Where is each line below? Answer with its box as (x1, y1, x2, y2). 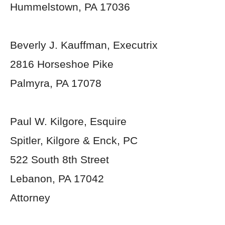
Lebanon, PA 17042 (10, 173, 104, 184)
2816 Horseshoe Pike (10, 58, 114, 70)
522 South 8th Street (10, 154, 109, 165)
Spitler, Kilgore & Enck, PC (10, 135, 138, 146)
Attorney (10, 192, 50, 203)
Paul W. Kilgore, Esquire (10, 116, 127, 127)
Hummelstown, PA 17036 (10, 1, 130, 13)
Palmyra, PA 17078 (10, 77, 101, 89)
